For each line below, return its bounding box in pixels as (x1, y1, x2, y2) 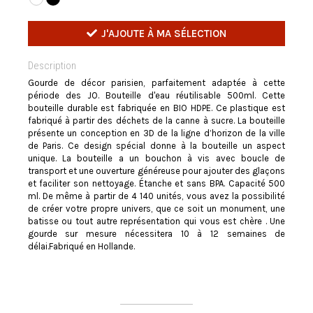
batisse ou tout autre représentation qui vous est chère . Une (27, 215, 286, 226)
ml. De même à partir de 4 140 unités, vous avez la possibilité (27, 190, 286, 201)
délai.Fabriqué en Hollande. (27, 240, 135, 252)
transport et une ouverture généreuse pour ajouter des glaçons (27, 165, 286, 176)
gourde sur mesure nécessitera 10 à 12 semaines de (27, 228, 286, 239)
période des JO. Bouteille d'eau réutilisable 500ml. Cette (27, 89, 286, 101)
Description (27, 59, 76, 72)
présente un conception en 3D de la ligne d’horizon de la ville (27, 127, 286, 138)
